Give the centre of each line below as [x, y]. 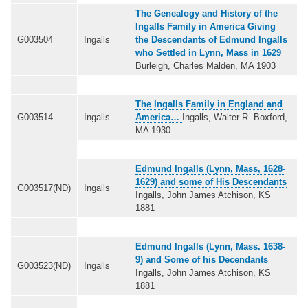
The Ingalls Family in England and [209, 104]
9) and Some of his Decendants [202, 259]
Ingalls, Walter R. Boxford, [235, 117]
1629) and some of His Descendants [211, 181]
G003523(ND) [44, 265]
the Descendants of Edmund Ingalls [211, 39]
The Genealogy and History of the [207, 13]
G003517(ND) [44, 188]
